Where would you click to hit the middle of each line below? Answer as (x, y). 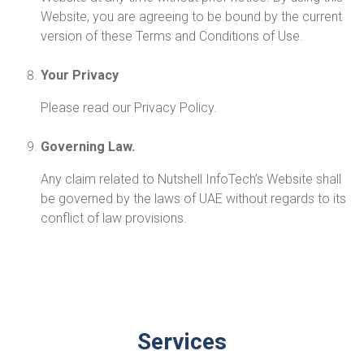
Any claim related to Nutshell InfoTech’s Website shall (191, 179)
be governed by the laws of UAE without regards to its (193, 199)
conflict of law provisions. (114, 218)
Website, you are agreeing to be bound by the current (191, 17)
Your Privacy (80, 75)
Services (182, 342)
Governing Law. (88, 147)
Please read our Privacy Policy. (129, 108)
